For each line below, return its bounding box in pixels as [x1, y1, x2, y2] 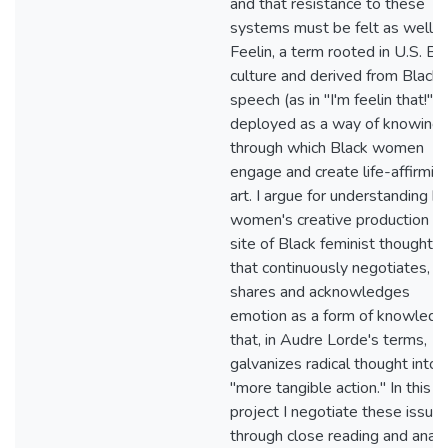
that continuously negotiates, [230, 257, 430, 279]
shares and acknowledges [230, 281, 410, 303]
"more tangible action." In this [230, 377, 431, 399]
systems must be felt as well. [230, 17, 436, 39]
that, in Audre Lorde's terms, [230, 329, 427, 351]
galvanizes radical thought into [230, 353, 438, 375]
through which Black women [230, 137, 424, 159]
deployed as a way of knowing [230, 113, 441, 135]
